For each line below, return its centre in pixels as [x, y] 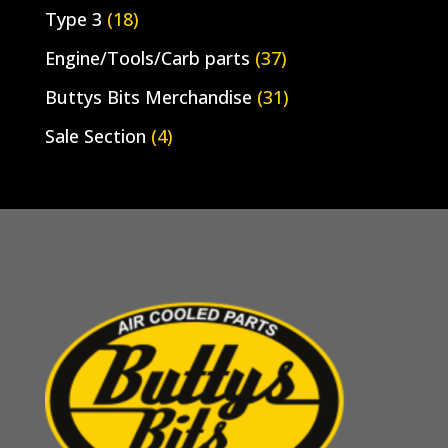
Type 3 [73, 18]
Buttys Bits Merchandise [148, 96]
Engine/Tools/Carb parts [147, 57]
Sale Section [95, 135]
